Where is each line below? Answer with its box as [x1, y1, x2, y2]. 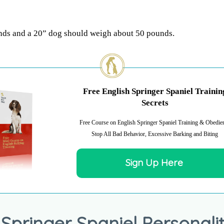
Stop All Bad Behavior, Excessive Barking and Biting [91, 130, 218, 138]
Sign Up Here [125, 156, 183, 169]
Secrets [141, 98, 168, 108]
